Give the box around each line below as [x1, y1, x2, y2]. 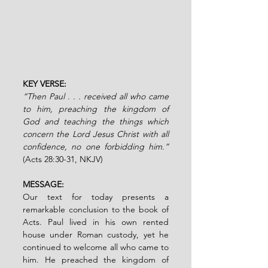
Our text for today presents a [23, 191, 169, 202]
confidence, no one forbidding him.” [23, 141, 169, 152]
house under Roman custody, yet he [23, 229, 169, 240]
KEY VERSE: [23, 78, 69, 89]
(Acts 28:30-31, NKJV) [23, 153, 103, 165]
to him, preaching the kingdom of [23, 103, 169, 114]
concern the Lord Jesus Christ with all [23, 128, 169, 139]
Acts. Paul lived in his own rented [23, 216, 169, 227]
